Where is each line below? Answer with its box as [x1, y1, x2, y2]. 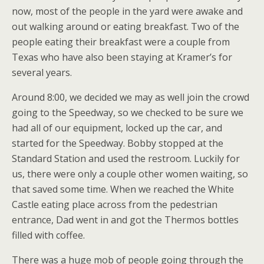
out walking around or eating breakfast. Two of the [12, 20, 239, 33]
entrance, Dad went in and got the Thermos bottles [12, 213, 239, 226]
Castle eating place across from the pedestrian [12, 198, 217, 211]
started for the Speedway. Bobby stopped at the [12, 137, 223, 150]
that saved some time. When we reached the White [12, 183, 234, 196]
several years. [12, 66, 72, 79]
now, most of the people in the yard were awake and [12, 5, 243, 18]
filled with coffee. [12, 229, 85, 242]
